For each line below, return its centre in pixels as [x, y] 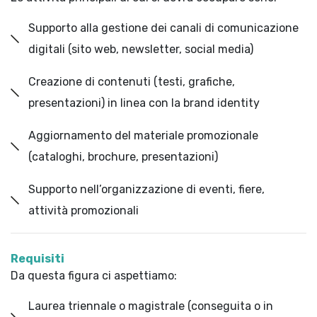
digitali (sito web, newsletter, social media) [141, 49]
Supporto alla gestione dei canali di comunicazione [163, 28]
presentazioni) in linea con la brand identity [144, 103]
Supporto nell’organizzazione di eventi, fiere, [146, 189]
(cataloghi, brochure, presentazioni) [123, 157]
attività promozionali [83, 211]
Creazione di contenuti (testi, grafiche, [132, 82]
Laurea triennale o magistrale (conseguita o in [151, 306]
